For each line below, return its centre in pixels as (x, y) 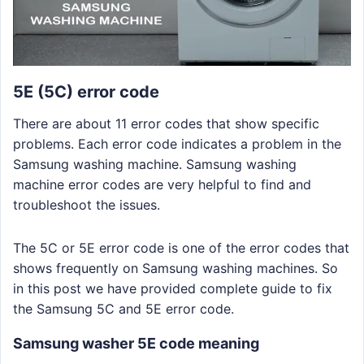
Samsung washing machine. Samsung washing (155, 164)
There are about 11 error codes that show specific (166, 123)
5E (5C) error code (86, 91)
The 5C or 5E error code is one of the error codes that (181, 247)
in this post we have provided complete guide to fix (173, 288)
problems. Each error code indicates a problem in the (177, 143)
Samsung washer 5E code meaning (136, 343)
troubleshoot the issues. (87, 204)
